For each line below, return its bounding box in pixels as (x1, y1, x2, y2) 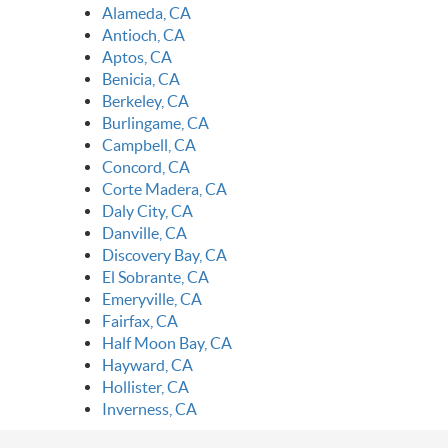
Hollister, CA (102, 378, 189, 397)
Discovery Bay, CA (102, 246, 227, 265)
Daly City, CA (102, 202, 193, 221)
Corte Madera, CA (102, 180, 227, 199)
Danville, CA (102, 224, 187, 243)
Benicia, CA (102, 70, 180, 89)
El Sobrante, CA (102, 268, 209, 287)
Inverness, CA (102, 400, 197, 419)
